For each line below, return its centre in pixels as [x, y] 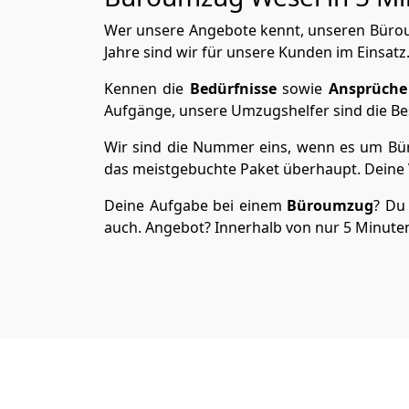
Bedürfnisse [233, 89]
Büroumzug [330, 205]
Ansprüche [367, 89]
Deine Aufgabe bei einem [196, 205]
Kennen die [147, 89]
